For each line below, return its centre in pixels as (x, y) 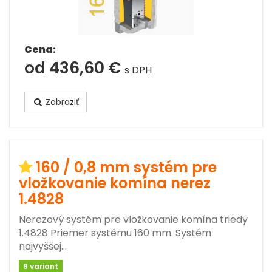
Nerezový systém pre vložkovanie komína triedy (133, 219)
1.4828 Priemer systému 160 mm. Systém (115, 233)
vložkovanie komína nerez (115, 183)
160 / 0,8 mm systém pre (126, 167)
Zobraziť (61, 102)
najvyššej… (43, 246)
